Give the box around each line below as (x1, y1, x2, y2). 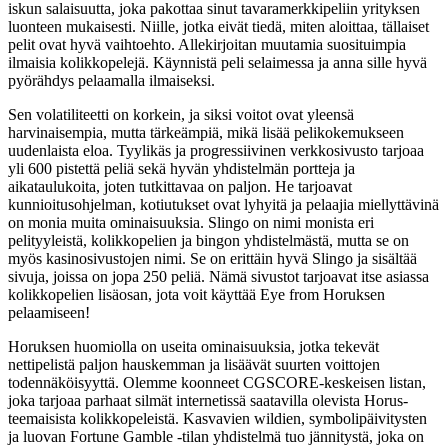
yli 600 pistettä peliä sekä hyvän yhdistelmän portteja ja (8, 160, 355, 178)
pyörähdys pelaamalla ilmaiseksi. (8, 72, 215, 90)
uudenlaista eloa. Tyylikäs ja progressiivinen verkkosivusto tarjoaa (8, 142, 424, 160)
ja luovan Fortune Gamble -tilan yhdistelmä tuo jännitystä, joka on (8, 428, 424, 446)
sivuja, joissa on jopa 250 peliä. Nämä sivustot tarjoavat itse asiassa (8, 268, 429, 286)
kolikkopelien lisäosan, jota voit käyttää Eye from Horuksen (8, 286, 385, 304)
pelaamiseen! (8, 304, 90, 322)
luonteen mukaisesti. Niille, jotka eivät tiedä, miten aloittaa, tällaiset (8, 18, 429, 36)
